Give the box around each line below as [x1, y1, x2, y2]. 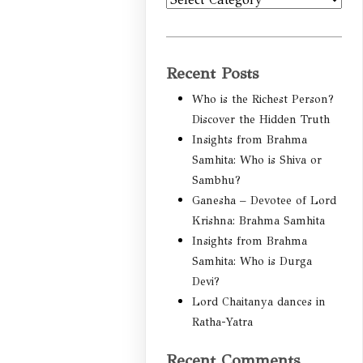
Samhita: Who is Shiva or [192, 153, 322, 168]
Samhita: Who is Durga [192, 254, 313, 269]
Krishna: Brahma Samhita [192, 214, 326, 228]
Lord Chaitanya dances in [192, 295, 327, 310]
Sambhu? [192, 173, 241, 188]
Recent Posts [166, 63, 259, 84]
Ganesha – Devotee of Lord [192, 194, 337, 208]
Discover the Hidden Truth [192, 113, 331, 127]
